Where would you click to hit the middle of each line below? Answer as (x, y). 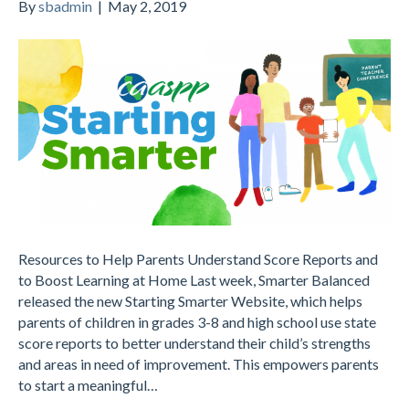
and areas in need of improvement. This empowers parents (199, 363)
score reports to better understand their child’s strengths (194, 342)
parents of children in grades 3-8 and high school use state (197, 321)
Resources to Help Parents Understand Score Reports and (198, 258)
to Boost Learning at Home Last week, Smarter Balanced (194, 279)
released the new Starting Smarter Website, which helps (190, 300)
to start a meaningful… (88, 384)
